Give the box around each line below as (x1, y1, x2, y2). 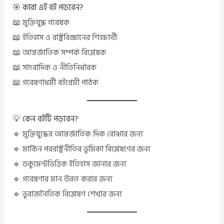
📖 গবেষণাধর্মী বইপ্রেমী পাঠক (12, 75, 99, 89)
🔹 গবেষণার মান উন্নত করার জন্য (12, 172, 113, 185)
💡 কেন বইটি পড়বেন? (12, 112, 78, 125)
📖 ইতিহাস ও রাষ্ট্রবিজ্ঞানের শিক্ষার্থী (12, 30, 117, 44)
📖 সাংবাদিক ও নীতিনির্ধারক (12, 60, 97, 74)
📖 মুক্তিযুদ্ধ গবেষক (12, 15, 70, 29)
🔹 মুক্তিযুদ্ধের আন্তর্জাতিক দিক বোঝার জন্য (12, 127, 143, 140)
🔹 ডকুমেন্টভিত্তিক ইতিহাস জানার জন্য (12, 157, 127, 170)
